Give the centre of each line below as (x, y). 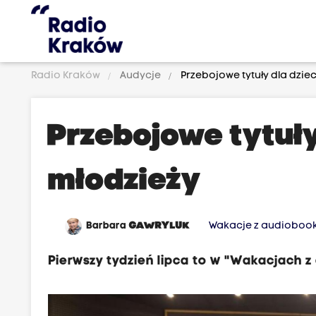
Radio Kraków (67, 76)
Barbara (108, 226)
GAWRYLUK (160, 226)
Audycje (141, 76)
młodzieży (125, 182)
